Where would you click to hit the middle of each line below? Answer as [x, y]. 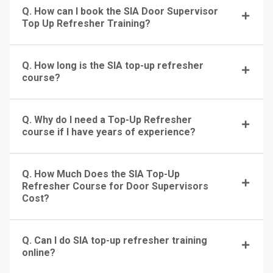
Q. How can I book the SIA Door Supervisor [120, 12]
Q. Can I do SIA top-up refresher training [115, 241]
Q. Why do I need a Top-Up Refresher [107, 120]
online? [39, 253]
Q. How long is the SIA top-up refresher [113, 66]
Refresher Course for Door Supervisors [115, 186]
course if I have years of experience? [109, 132]
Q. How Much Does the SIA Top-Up [101, 174]
